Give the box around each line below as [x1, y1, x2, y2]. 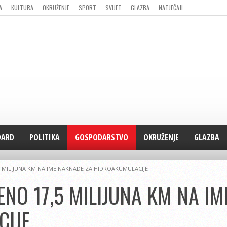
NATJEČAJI [159, 3, 183, 12]
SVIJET [105, 3, 122, 12]
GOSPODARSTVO [75, 132, 128, 143]
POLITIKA [29, 132, 60, 143]
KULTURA [11, 3, 33, 12]
